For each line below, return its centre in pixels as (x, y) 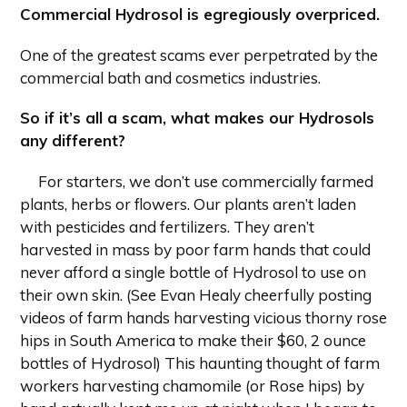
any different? (73, 141)
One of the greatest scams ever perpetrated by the (199, 55)
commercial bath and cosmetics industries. (170, 77)
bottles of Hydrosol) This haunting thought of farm (200, 362)
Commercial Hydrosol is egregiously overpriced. (200, 15)
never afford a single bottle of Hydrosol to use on (193, 272)
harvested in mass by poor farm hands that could (195, 249)
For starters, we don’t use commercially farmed (206, 181)
